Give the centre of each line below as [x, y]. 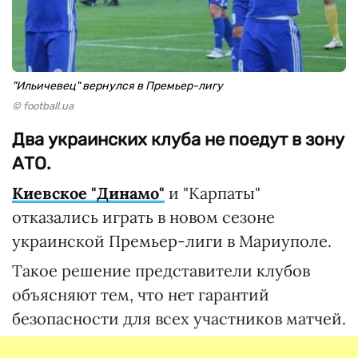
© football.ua [43, 106]
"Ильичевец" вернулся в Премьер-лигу [117, 86]
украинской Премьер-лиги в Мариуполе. [172, 241]
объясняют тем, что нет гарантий [141, 294]
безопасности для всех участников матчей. [179, 318]
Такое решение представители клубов [161, 270]
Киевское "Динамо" [88, 193]
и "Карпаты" [213, 193]
